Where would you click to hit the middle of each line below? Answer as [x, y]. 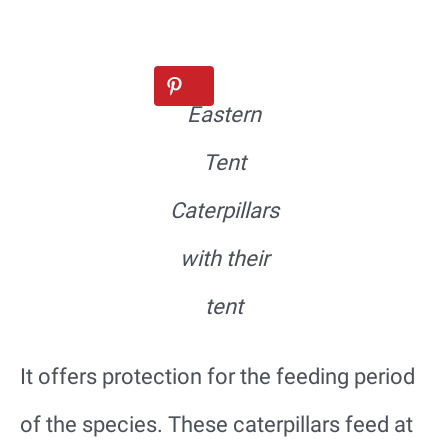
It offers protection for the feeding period [217, 376]
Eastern [224, 114]
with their [224, 258]
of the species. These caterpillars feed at [216, 424]
